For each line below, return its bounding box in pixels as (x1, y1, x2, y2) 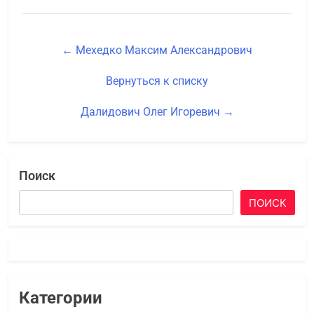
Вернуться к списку (106, 74, 208, 88)
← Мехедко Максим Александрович (62, 43, 252, 57)
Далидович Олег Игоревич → (80, 105, 234, 119)
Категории (19, 288, 102, 308)
